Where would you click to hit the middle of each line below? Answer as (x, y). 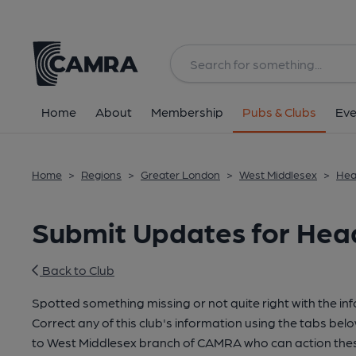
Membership (187, 112)
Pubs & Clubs (279, 112)
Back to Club (77, 270)
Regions (101, 174)
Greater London (180, 174)
